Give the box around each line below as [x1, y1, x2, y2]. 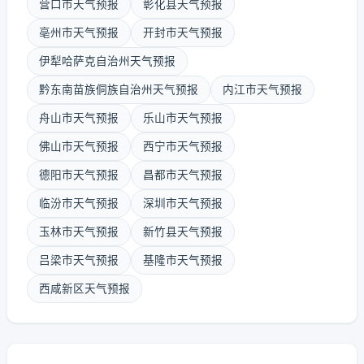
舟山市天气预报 [39, 111, 119, 124]
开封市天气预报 [143, 26, 223, 39]
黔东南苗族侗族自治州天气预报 [39, 83, 198, 96]
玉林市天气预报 [39, 225, 119, 238]
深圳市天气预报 [143, 197, 223, 210]
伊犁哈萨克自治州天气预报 [39, 54, 175, 67]
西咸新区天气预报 [39, 282, 130, 295]
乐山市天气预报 [143, 111, 223, 124]
